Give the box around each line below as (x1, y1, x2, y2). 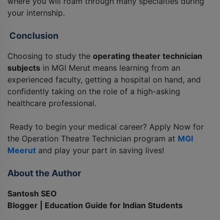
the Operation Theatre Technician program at (7, 134, 178, 144)
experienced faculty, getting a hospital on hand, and (7, 75, 201, 85)
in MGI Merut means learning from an (40, 63, 180, 73)
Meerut (7, 145, 36, 156)
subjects (7, 63, 40, 73)
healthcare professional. (7, 98, 96, 109)
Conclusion (7, 30, 58, 41)
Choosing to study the (7, 51, 93, 61)
